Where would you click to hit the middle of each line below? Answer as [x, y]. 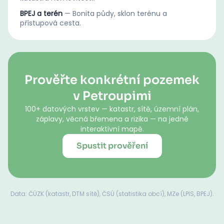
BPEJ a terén [41, 13]
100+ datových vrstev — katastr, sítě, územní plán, [112, 109]
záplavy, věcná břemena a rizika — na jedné [112, 119]
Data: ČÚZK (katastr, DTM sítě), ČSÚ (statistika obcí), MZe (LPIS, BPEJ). [112, 194]
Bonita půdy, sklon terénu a [120, 13]
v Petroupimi [112, 96]
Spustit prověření [112, 146]
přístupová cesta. [50, 23]
